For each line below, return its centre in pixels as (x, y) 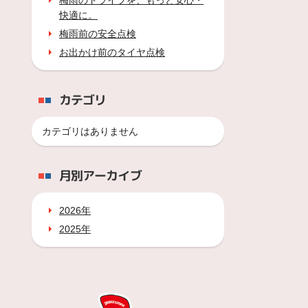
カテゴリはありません (90, 131)
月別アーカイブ (100, 176)
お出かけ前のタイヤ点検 (112, 52)
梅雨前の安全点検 (98, 34)
